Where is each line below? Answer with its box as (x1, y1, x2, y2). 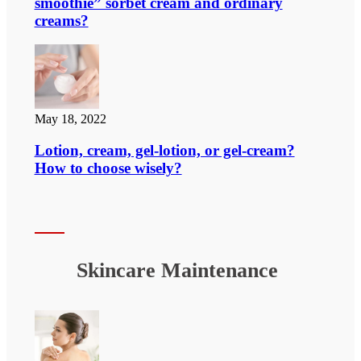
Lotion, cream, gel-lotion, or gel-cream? (34, 142, 295, 160)
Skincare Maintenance (76, 258, 278, 282)
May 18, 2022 (34, 112, 106, 127)
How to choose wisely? (34, 160, 182, 177)
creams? (34, 11, 89, 29)
